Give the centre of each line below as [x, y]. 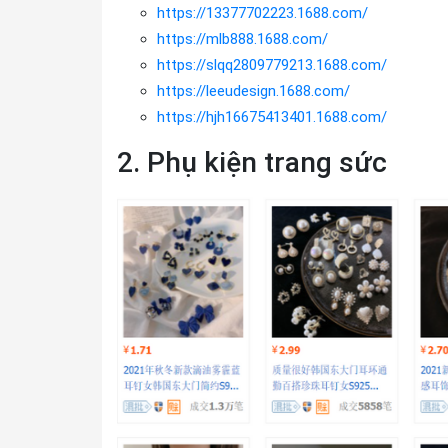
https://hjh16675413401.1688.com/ [272, 117]
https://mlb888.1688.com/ [242, 39]
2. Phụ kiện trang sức [252, 162]
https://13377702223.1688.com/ [262, 13]
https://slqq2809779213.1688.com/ [272, 65]
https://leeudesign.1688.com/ [253, 91]
